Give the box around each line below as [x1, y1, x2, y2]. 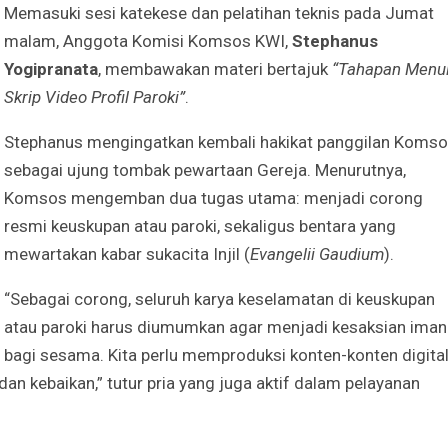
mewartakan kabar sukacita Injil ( [4, 243, 250, 264]
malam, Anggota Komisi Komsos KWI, [4, 30, 292, 51]
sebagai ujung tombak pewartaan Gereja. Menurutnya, [4, 159, 406, 180]
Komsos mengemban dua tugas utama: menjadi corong [4, 187, 423, 208]
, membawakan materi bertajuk [98, 58, 332, 79]
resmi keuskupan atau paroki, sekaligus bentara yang [4, 215, 396, 236]
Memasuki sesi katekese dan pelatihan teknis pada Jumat [4, 2, 434, 23]
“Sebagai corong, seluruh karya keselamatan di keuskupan [4, 288, 435, 309]
